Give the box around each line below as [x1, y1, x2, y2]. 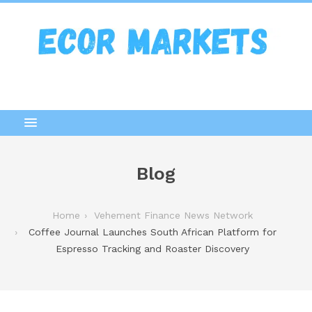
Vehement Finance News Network [94, 209, 253, 221]
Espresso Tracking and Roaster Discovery [56, 242, 249, 254]
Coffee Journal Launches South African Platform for [29, 226, 276, 237]
